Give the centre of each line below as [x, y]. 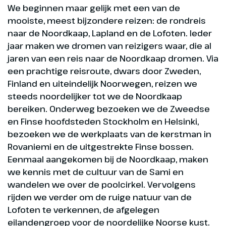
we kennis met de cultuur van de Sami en [96, 172]
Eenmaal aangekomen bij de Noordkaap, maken [108, 159]
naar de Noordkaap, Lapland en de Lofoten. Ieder [110, 33]
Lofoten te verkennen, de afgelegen [83, 209]
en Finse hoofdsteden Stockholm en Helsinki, [103, 121]
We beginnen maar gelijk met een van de [94, 8]
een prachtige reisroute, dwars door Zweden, [104, 71]
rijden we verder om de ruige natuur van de [100, 197]
